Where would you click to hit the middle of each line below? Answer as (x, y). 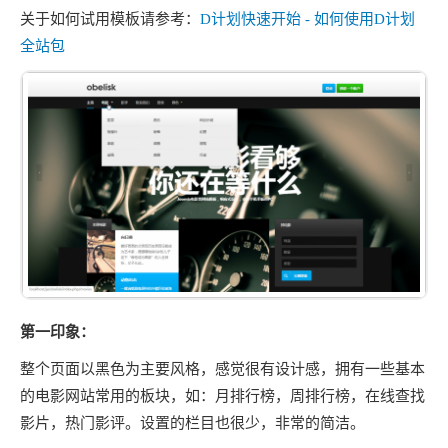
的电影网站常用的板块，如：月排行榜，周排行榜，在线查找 (222, 395)
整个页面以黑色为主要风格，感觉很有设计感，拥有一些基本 (222, 368)
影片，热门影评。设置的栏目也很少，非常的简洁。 (192, 422)
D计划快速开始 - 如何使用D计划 (307, 19)
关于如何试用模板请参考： (110, 19)
